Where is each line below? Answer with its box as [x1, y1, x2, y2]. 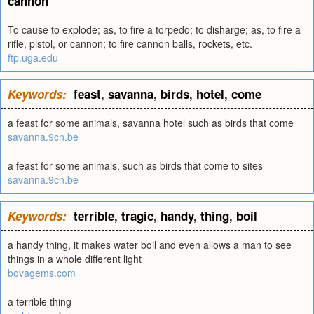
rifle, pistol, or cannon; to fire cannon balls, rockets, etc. [8, 36, 252, 50]
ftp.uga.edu [8, 50, 58, 64]
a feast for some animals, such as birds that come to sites [8, 158, 263, 172]
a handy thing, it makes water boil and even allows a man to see [8, 238, 292, 252]
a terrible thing [8, 294, 71, 308]
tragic [121, 207, 153, 224]
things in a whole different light [8, 252, 142, 266]
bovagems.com [8, 266, 76, 280]
